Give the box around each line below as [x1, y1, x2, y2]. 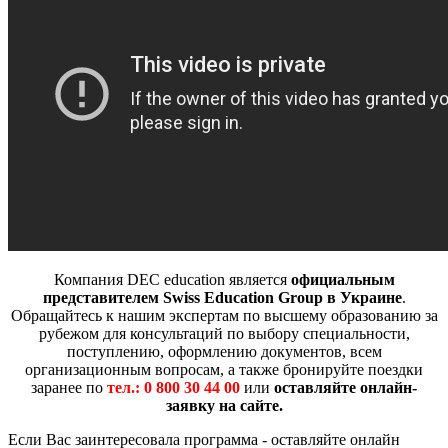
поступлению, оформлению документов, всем [66, 342, 382, 360]
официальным [290, 270, 395, 288]
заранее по [31, 378, 103, 396]
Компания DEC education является [53, 270, 291, 288]
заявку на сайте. [165, 396, 283, 414]
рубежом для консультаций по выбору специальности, [38, 324, 410, 342]
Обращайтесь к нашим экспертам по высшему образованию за [10, 306, 438, 324]
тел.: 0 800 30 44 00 [107, 378, 244, 396]
